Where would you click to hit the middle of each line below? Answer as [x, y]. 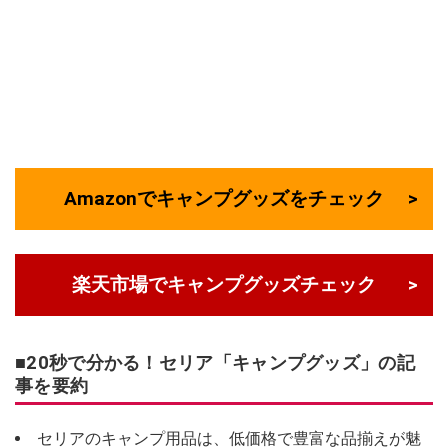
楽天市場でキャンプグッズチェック [224, 285]
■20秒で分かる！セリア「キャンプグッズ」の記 [215, 363]
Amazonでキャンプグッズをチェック [224, 199]
